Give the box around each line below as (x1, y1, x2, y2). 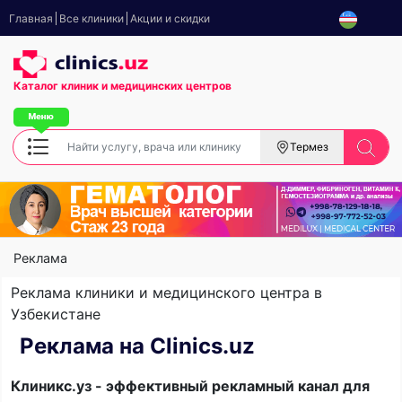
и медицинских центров (101, 78, 232, 92)
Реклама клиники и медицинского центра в (11, 283, 322, 301)
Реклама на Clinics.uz (20, 332, 255, 359)
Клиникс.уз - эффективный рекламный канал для (11, 376, 370, 395)
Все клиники (59, 12, 124, 25)
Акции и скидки (130, 12, 210, 25)
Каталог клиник (13, 78, 101, 92)
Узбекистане (11, 304, 100, 323)
